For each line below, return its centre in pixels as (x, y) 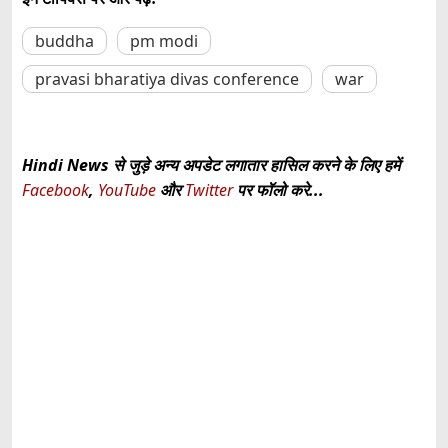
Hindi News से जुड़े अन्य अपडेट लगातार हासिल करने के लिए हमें (211, 164)
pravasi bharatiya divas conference (167, 78)
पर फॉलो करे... (278, 189)
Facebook (55, 189)
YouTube (129, 189)
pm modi (164, 40)
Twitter (209, 189)
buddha (64, 40)
